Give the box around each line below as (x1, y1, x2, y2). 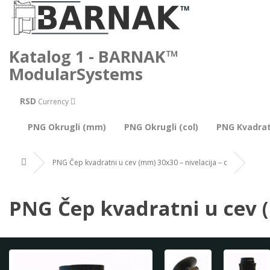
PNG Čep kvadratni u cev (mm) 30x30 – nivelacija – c (52, 157, 227, 168)
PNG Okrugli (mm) (28, 121, 106, 133)
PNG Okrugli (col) (124, 121, 198, 133)
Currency (38, 96, 69, 107)
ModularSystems (9, 63, 143, 85)
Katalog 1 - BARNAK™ (9, 45, 178, 67)
